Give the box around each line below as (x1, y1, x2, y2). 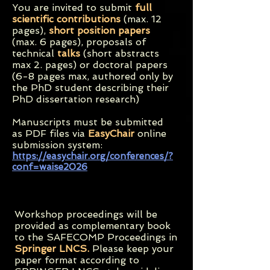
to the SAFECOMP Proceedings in (14, 231, 177, 243)
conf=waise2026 (12, 162, 87, 172)
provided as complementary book (14, 220, 171, 231)
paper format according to (14, 254, 139, 266)
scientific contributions (12, 13, 121, 25)
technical (12, 48, 57, 59)
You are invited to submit (12, 2, 135, 13)
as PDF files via (12, 128, 88, 139)
